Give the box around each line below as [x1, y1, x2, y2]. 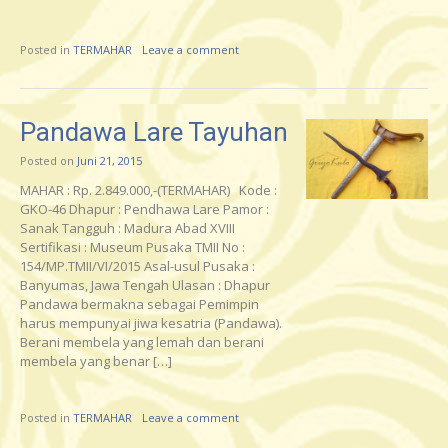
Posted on [20, 152, 77, 168]
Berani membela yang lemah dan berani [20, 332, 264, 351]
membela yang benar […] [20, 351, 172, 370]
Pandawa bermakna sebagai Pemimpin [20, 294, 259, 313]
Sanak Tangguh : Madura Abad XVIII [20, 218, 235, 237]
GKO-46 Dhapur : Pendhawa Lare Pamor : [20, 199, 269, 218]
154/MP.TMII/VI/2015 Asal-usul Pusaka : [20, 256, 255, 275]
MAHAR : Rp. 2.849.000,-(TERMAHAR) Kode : [20, 180, 277, 199]
